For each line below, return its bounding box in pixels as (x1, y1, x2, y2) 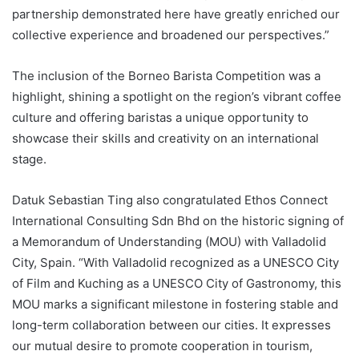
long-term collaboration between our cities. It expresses (12, 317, 331, 333)
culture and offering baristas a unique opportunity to (12, 109, 309, 125)
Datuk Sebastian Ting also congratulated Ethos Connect (12, 192, 328, 208)
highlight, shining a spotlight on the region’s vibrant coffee (12, 88, 341, 104)
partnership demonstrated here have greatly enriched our (12, 6, 340, 22)
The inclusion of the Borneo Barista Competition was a (12, 67, 321, 83)
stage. (12, 151, 46, 167)
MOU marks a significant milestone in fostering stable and (12, 296, 338, 312)
